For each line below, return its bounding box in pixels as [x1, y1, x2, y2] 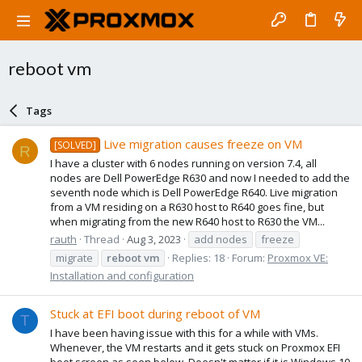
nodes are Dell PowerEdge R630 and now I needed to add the [50, 170, 350, 185]
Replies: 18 [172, 250, 225, 265]
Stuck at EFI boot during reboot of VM [50, 305, 260, 322]
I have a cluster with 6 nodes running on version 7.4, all [50, 155, 317, 170]
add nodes [194, 231, 247, 246]
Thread [84, 231, 120, 246]
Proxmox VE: [267, 250, 328, 265]
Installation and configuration [50, 267, 194, 283]
